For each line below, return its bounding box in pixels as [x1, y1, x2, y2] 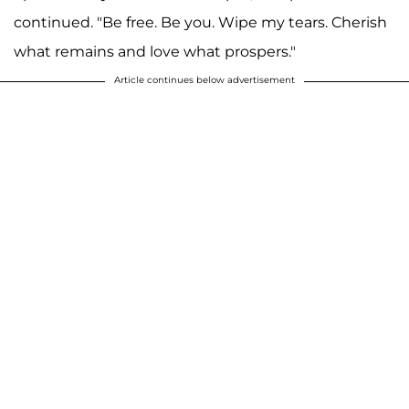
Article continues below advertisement [114, 74, 295, 87]
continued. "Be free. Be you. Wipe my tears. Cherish [14, 14, 387, 32]
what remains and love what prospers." [14, 43, 296, 61]
